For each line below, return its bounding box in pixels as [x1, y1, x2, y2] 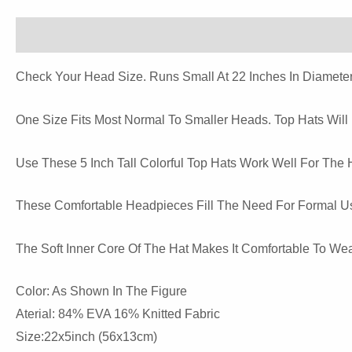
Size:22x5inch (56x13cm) [16, 330, 157, 344]
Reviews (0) [101, 28, 169, 42]
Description [16, 28, 85, 42]
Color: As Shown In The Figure [16, 284, 187, 299]
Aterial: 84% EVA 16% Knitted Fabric [16, 307, 220, 321]
